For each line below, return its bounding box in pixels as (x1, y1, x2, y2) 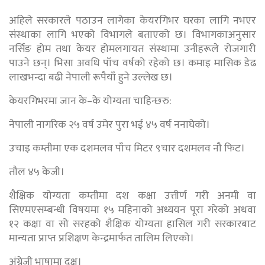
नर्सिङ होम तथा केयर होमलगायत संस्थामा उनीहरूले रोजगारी (9, 40, 256, 58)
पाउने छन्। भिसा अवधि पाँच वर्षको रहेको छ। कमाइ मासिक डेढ (9, 54, 256, 72)
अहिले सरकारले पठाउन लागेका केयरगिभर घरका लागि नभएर (9, 11, 256, 30)
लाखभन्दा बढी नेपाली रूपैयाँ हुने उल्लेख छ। (9, 68, 173, 86)
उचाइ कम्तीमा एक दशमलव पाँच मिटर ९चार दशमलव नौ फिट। (9, 139, 245, 157)
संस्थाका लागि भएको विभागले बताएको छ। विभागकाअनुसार (9, 25, 256, 44)
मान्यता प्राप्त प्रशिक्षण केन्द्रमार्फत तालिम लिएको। (9, 229, 194, 247)
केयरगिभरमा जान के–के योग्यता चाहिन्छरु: (9, 92, 172, 110)
